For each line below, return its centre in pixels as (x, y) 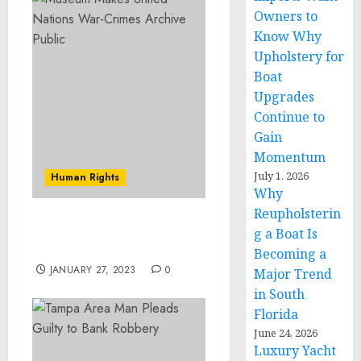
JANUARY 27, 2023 (93, 270)
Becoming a (290, 254)
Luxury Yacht (295, 351)
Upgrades (284, 97)
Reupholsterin (298, 214)
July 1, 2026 (282, 176)
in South (280, 294)
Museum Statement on (107, 231)
